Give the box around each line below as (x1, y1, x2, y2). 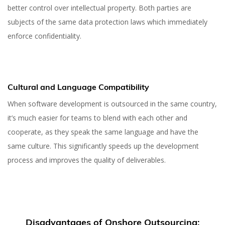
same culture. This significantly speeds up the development (8, 141, 199, 151)
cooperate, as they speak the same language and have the (8, 127, 198, 137)
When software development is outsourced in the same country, (8, 98, 217, 108)
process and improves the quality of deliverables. (8, 155, 166, 165)
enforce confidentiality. (8, 31, 83, 41)
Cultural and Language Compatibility (8, 81, 149, 92)
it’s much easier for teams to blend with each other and (8, 113, 187, 123)
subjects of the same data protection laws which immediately (8, 17, 207, 27)
